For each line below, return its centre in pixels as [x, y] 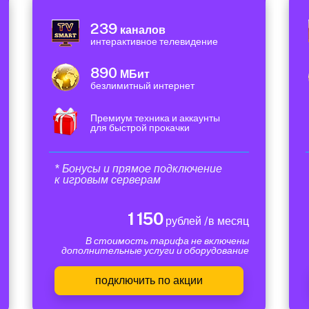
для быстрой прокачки [140, 128]
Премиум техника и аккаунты [155, 118]
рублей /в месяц [206, 221]
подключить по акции [149, 281]
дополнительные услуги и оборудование [155, 251]
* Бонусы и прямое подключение [138, 169]
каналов [141, 30]
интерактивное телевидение [154, 42]
